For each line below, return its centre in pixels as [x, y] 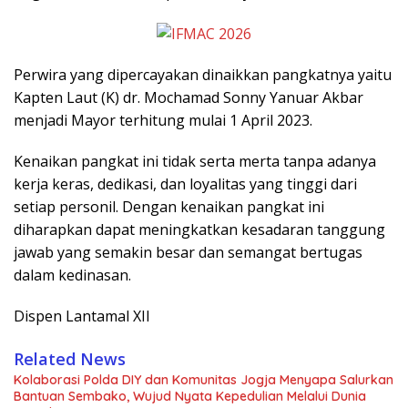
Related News [70, 359]
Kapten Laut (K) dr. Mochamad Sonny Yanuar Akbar [189, 98]
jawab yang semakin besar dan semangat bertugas [188, 253]
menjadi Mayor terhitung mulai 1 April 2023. [163, 121]
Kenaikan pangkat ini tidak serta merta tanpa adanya [195, 162]
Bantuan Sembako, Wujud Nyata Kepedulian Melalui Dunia [190, 397]
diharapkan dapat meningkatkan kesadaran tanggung [199, 230]
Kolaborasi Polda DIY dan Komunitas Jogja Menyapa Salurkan [204, 380]
